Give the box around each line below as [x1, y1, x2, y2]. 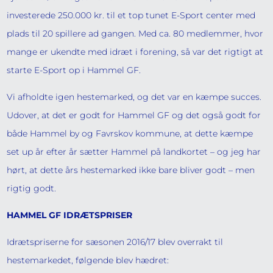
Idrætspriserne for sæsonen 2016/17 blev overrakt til [7, 236, 224, 247]
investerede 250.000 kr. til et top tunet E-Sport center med [7, 10, 256, 21]
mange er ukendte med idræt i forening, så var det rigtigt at [7, 46, 264, 57]
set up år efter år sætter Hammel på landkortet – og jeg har [7, 146, 261, 157]
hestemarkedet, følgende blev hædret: [7, 255, 169, 266]
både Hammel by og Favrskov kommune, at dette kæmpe [7, 128, 253, 139]
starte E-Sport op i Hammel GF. [7, 65, 141, 76]
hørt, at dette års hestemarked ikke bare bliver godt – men [7, 165, 255, 175]
